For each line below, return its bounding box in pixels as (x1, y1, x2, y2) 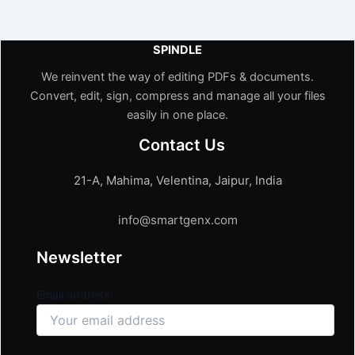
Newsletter (36, 247, 122, 267)
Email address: (36, 287, 113, 301)
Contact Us (138, 135, 225, 155)
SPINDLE (153, 42, 202, 57)
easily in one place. (127, 107, 228, 122)
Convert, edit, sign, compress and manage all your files (29, 88, 326, 103)
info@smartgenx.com (117, 212, 238, 227)
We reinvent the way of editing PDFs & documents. (41, 69, 314, 84)
